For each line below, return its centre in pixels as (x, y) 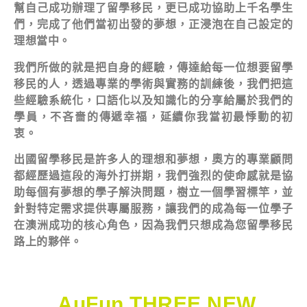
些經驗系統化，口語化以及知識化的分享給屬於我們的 (153, 100)
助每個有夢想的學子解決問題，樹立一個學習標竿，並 (153, 193)
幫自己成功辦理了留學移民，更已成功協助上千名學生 (153, 8)
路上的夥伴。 (48, 242)
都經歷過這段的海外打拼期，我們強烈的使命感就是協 (153, 176)
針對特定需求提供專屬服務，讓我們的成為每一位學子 (153, 209)
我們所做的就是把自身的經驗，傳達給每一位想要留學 (153, 67)
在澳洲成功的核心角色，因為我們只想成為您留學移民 (153, 225)
